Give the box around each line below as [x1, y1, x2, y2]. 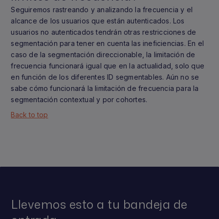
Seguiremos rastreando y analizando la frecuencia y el [11, 5, 193, 14]
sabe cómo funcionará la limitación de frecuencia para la [11, 84, 199, 92]
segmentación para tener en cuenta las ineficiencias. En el [11, 39, 204, 47]
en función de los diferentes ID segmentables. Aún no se [11, 73, 199, 81]
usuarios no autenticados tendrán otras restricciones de [11, 28, 197, 36]
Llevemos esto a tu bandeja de [11, 196, 188, 213]
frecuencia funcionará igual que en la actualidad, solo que [11, 62, 204, 70]
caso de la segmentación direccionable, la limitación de [11, 50, 196, 59]
